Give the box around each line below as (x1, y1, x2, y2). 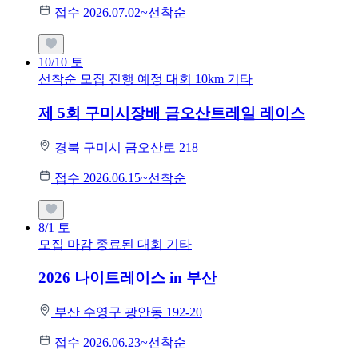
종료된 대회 (96, 237, 166, 251)
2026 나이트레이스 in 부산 (38, 269, 217, 287)
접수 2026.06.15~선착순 (54, 170, 186, 185)
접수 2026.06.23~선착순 (54, 336, 186, 350)
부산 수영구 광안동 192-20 (54, 305, 202, 320)
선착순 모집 (38, 72, 105, 86)
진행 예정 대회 (109, 72, 195, 86)
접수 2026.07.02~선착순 (54, 6, 186, 20)
